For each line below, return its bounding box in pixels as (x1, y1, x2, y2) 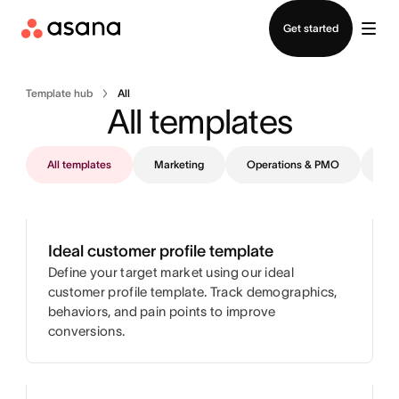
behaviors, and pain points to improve (47, 304, 276, 319)
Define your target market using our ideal (47, 265, 294, 280)
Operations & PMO (246, 159, 339, 170)
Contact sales (157, 4, 242, 19)
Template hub (25, 87, 93, 99)
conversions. (47, 323, 126, 338)
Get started (283, 22, 338, 34)
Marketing (153, 159, 204, 170)
